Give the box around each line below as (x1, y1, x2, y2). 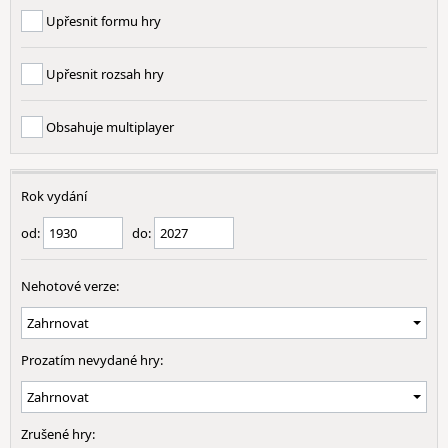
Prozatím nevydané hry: (21, 351, 163, 369)
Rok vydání (21, 187, 87, 205)
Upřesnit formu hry (43, 12, 161, 30)
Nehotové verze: (21, 277, 119, 295)
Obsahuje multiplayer (43, 118, 174, 136)
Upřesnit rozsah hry (43, 65, 164, 83)
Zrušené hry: (21, 425, 95, 443)
